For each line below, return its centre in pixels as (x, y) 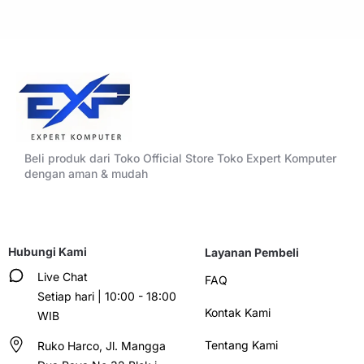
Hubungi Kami (48, 251)
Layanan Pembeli (251, 252)
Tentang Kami (241, 344)
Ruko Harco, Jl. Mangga (102, 345)
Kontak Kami (237, 312)
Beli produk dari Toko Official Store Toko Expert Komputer (180, 158)
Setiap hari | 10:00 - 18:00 (107, 296)
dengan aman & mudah (86, 173)
